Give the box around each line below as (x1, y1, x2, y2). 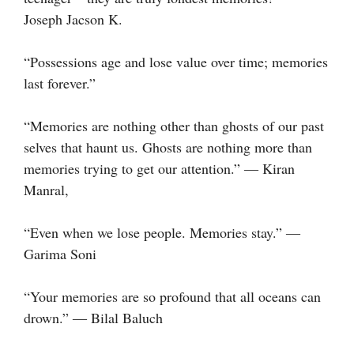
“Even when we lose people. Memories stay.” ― (24, 222, 300, 242)
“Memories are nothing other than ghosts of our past (24, 115, 324, 135)
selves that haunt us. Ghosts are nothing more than (24, 137, 312, 156)
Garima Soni (24, 243, 96, 263)
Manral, (24, 179, 69, 199)
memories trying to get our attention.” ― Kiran (24, 158, 295, 178)
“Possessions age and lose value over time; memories (24, 51, 328, 71)
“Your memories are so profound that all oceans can (24, 286, 321, 306)
